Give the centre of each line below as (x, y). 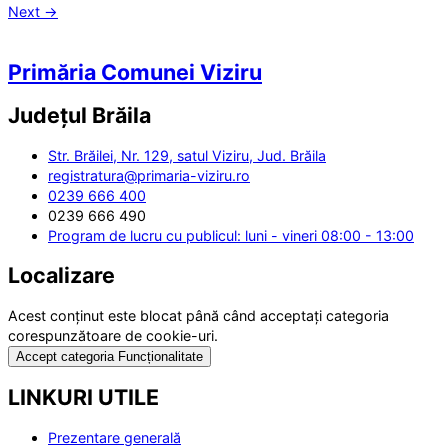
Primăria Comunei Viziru (135, 72)
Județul (50, 114)
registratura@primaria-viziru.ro (149, 175)
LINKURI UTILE (83, 396)
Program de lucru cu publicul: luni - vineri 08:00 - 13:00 (231, 235)
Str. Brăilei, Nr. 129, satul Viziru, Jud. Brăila (187, 155)
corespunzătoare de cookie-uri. (113, 336)
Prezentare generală (114, 437)
